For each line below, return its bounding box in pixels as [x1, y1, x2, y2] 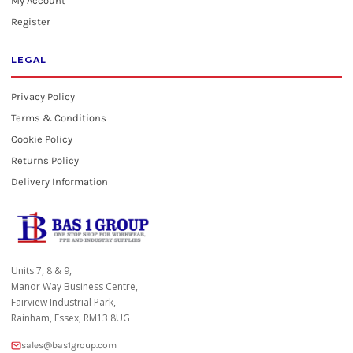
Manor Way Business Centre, [11, 280, 138, 293]
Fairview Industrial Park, [11, 295, 116, 309]
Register [11, 16, 50, 28]
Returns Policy [11, 154, 79, 166]
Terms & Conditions [11, 112, 106, 124]
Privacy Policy [11, 91, 75, 102]
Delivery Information [11, 176, 108, 188]
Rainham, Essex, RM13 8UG [11, 311, 130, 325]
